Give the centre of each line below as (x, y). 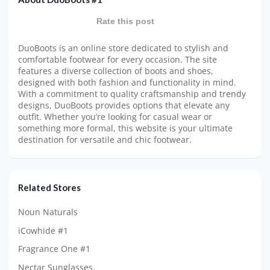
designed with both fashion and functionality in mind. (127, 83)
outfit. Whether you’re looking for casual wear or (115, 117)
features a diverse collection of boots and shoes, (116, 71)
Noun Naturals (48, 212)
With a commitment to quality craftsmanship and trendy (132, 94)
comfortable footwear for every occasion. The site (118, 60)
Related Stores (49, 188)
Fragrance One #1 (54, 249)
